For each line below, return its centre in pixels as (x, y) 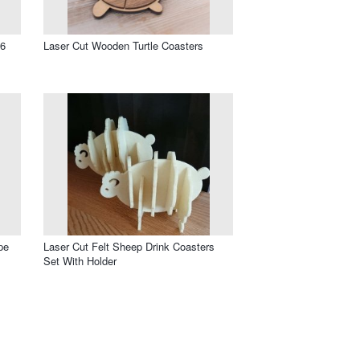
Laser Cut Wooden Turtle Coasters (123, 45)
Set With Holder (80, 260)
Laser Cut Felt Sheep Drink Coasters (129, 246)
